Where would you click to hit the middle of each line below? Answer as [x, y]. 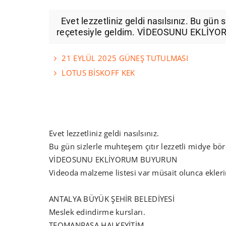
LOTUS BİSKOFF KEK [98, 73]
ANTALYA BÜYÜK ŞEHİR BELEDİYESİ [112, 199]
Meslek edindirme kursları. [97, 212]
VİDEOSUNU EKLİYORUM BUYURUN [115, 160]
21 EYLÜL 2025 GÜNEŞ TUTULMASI [125, 58]
